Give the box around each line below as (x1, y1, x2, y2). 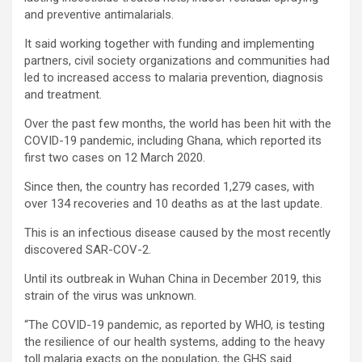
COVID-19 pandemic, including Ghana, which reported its (24, 133, 322, 148)
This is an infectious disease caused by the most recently (24, 225, 330, 240)
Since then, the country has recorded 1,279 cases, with (24, 179, 314, 194)
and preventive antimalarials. (24, 6, 174, 22)
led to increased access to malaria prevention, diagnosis (24, 69, 323, 85)
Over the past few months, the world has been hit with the (24, 116, 331, 131)
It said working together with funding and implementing (24, 36, 314, 51)
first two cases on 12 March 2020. (24, 149, 205, 165)
